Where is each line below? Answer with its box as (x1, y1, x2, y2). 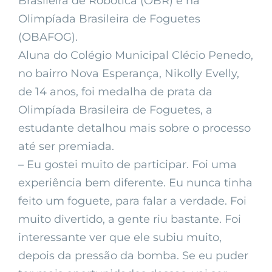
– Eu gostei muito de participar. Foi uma (18, 158, 237, 172)
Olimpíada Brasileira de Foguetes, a (18, 103, 212, 117)
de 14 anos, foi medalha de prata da (18, 85, 212, 99)
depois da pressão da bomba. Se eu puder (18, 249, 248, 263)
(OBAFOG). (18, 30, 78, 44)
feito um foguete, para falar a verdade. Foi (18, 194, 246, 208)
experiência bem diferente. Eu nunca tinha (18, 176, 253, 190)
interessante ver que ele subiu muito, (18, 231, 222, 245)
